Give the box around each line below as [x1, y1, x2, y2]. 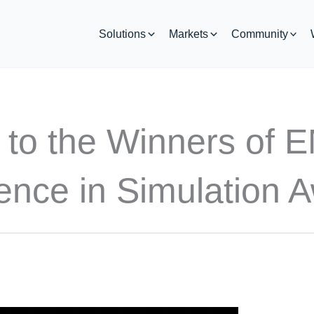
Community [231, 27, 288, 40]
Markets [169, 27, 209, 40]
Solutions [99, 27, 146, 40]
